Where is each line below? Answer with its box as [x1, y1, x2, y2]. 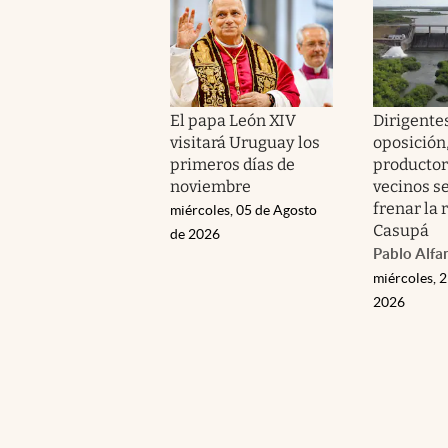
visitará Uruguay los [170, 132, 320, 152]
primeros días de [170, 154, 296, 174]
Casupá [372, 220, 429, 240]
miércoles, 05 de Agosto [170, 201, 317, 218]
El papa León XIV [170, 110, 297, 130]
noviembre [170, 176, 252, 196]
